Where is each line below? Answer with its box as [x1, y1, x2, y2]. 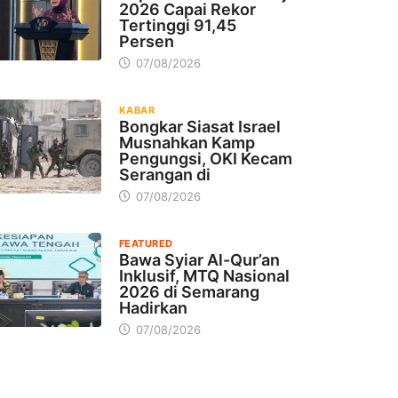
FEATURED [119, 236, 173, 250]
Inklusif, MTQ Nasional [119, 266, 290, 285]
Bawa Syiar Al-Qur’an [119, 250, 280, 269]
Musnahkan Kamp [119, 132, 255, 152]
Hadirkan [119, 298, 187, 317]
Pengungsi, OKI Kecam [119, 148, 292, 168]
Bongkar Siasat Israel [119, 116, 281, 136]
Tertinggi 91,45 [119, 15, 236, 35]
